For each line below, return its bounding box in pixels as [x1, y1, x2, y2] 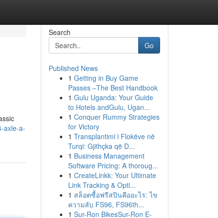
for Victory [68, 122, 99, 131]
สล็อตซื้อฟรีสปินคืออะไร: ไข [73, 190, 158, 200]
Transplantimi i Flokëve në [73, 131, 155, 141]
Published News [48, 63, 98, 73]
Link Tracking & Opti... [68, 180, 136, 190]
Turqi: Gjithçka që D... [68, 141, 135, 151]
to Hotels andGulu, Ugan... [68, 102, 150, 112]
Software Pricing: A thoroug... [68, 161, 158, 170]
